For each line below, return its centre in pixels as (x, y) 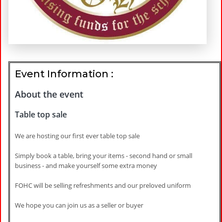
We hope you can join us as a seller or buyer (79, 205)
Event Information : (64, 74)
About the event (49, 94)
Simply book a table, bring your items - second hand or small (104, 156)
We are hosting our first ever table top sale (78, 136)
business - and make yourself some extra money (86, 166)
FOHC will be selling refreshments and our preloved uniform (103, 185)
